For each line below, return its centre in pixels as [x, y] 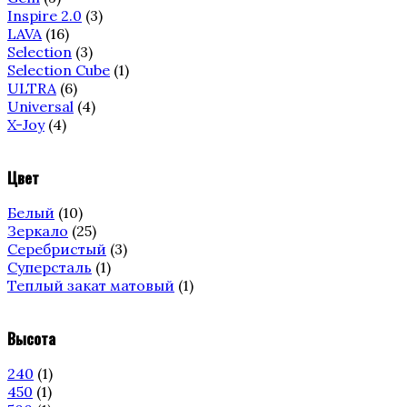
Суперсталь [50, 267]
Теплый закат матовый [91, 285]
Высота [31, 338]
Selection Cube [59, 69]
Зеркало [38, 230]
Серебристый [57, 248]
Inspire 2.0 [45, 15]
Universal [40, 106]
